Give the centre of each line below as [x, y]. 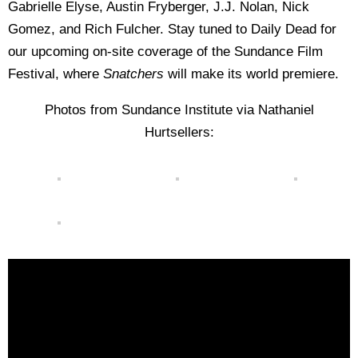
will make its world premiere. [251, 74]
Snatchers [133, 74]
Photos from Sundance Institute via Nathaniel [179, 110]
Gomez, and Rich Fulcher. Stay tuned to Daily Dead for [172, 29]
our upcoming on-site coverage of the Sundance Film [165, 52]
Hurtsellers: [179, 132]
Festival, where [56, 74]
